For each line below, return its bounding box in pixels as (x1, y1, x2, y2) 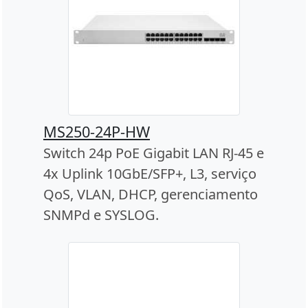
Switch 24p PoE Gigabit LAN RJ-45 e (43, 143, 264, 162)
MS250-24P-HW (43, 121, 150, 142)
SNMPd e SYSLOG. (43, 205, 159, 224)
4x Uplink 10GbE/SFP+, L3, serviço (43, 164, 256, 183)
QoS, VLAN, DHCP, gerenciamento (43, 184, 258, 203)
